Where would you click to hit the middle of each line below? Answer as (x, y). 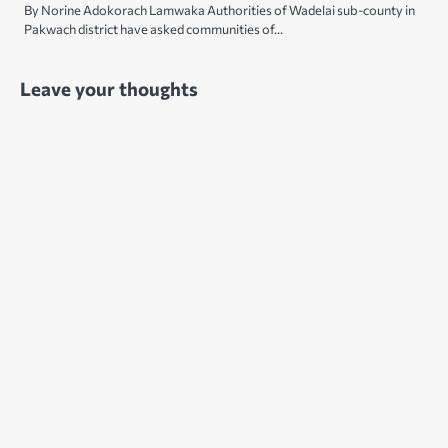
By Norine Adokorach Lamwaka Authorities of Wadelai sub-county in (219, 10)
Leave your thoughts (109, 89)
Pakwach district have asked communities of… (153, 29)
